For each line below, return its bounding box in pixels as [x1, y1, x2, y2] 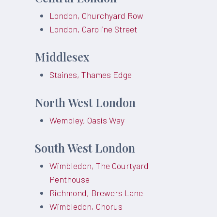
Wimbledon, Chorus [49, 201, 123, 212]
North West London [35, 95, 136, 110]
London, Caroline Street [49, 24, 138, 34]
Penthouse [49, 174, 90, 185]
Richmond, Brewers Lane [49, 187, 143, 198]
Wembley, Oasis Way [49, 115, 125, 125]
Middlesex [35, 49, 90, 64]
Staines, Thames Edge [49, 69, 132, 80]
